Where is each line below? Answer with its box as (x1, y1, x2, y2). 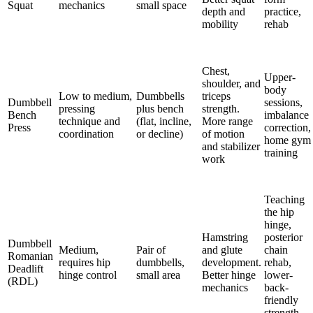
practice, (264, 6, 301, 17)
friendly (264, 294, 298, 306)
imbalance (264, 109, 309, 121)
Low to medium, (59, 90, 132, 102)
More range (202, 115, 253, 127)
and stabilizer (202, 140, 260, 152)
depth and (202, 6, 245, 17)
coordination (59, 128, 114, 140)
